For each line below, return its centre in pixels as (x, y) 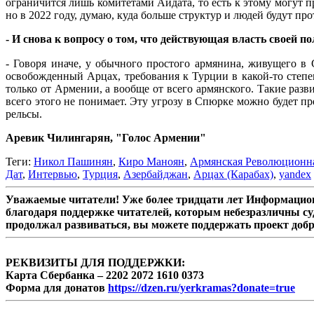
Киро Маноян (151, 162)
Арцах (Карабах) (233, 175)
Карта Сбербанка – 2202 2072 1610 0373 (105, 275)
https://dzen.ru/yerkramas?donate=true (202, 288)
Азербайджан (156, 175)
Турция (100, 175)
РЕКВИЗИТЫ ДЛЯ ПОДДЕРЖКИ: (95, 263)
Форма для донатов (57, 288)
